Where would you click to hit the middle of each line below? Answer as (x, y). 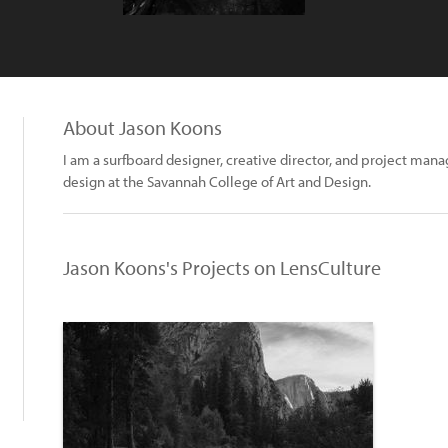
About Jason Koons (142, 127)
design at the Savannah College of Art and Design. (217, 181)
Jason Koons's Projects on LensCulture (222, 267)
